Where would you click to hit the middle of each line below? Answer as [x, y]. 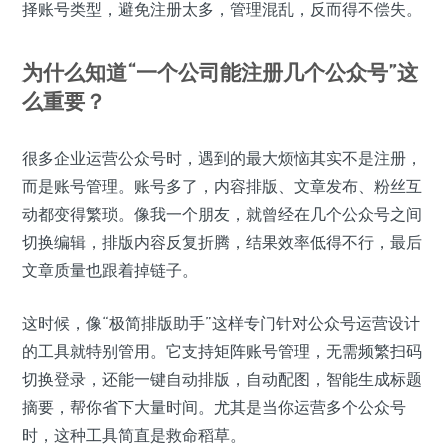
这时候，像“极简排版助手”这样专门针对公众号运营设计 [221, 323]
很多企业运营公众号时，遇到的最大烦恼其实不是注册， [222, 158]
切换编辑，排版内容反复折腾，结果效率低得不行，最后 [222, 242]
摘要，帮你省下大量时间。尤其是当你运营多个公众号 [214, 407]
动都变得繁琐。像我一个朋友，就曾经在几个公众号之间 [222, 214]
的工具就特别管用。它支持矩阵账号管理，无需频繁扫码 [222, 351]
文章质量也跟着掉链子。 [110, 270]
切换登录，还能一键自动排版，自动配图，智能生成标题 [222, 379]
